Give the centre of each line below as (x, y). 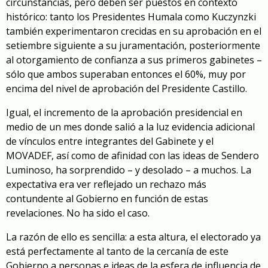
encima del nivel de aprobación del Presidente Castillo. (128, 88)
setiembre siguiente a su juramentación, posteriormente (133, 45)
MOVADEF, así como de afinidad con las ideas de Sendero (133, 155)
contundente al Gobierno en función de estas (107, 198)
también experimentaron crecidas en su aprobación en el (134, 31)
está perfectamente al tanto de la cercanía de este (117, 251)
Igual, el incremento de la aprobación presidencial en (124, 112)
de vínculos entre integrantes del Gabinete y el (110, 141)
